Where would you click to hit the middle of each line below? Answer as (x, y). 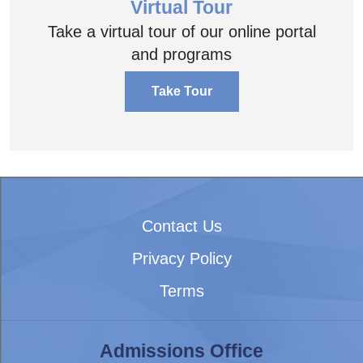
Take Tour (181, 91)
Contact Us (181, 226)
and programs (181, 54)
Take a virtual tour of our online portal (181, 31)
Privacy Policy (181, 258)
